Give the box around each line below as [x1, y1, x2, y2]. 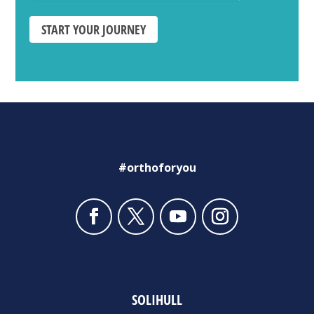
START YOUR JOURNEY [41, 21, 146, 39]
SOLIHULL [132, 290, 182, 310]
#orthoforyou [118, 160, 196, 176]
